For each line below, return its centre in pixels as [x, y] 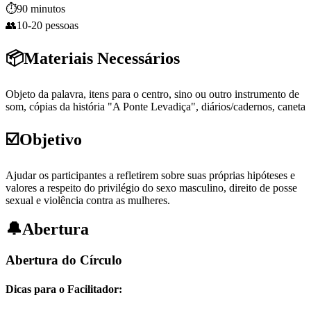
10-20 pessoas [48, 25]
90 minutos [41, 8]
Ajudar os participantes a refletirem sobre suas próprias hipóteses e [150, 175]
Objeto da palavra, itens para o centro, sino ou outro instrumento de [152, 94]
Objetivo [51, 139]
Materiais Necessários [102, 58]
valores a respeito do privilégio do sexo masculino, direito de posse [151, 187]
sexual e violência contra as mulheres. [88, 200]
